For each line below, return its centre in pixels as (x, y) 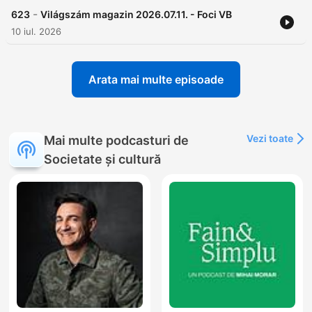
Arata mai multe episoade (156, 80)
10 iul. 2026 (36, 32)
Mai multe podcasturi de (116, 141)
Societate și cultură (102, 159)
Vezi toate (270, 139)
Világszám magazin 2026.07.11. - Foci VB (136, 15)
